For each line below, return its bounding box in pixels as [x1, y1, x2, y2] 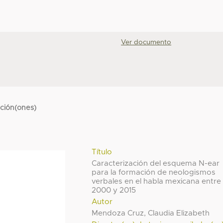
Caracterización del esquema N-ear [92, 159, 220, 167]
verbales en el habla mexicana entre [92, 177, 222, 185]
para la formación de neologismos [92, 168, 216, 176]
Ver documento [121, 38, 172, 46]
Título [92, 148, 112, 156]
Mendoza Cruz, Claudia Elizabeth [92, 209, 210, 217]
